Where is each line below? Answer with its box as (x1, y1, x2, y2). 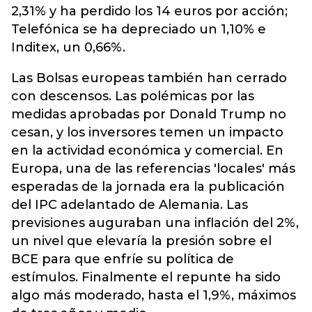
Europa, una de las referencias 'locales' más (11, 161, 295, 176)
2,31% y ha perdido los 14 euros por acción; (11, 3, 288, 19)
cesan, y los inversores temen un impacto (11, 125, 283, 140)
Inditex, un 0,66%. (11, 40, 125, 55)
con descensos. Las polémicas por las (11, 88, 254, 104)
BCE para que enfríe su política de (11, 251, 234, 267)
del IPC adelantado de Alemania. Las (11, 197, 248, 212)
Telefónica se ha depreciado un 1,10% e (11, 22, 266, 37)
